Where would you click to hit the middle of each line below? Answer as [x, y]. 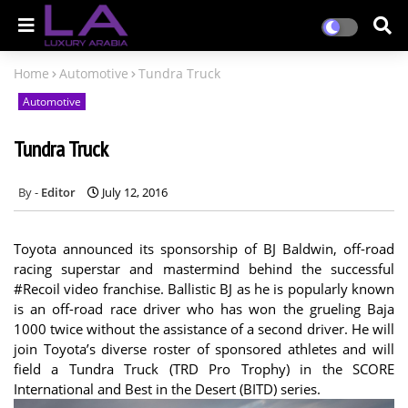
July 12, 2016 [135, 192]
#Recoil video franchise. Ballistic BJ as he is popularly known [204, 288]
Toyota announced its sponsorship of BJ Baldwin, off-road [204, 248]
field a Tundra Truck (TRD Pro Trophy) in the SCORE [204, 368]
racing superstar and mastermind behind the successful [204, 268]
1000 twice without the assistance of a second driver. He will [204, 328]
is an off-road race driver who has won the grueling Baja [204, 308]
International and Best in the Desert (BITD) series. [167, 388]
